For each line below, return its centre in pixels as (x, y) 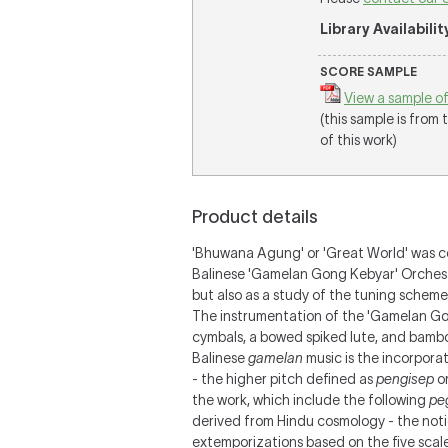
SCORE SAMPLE (368, 71)
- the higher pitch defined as (284, 379)
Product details (255, 217)
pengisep (405, 379)
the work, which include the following (310, 400)
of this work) (358, 140)
